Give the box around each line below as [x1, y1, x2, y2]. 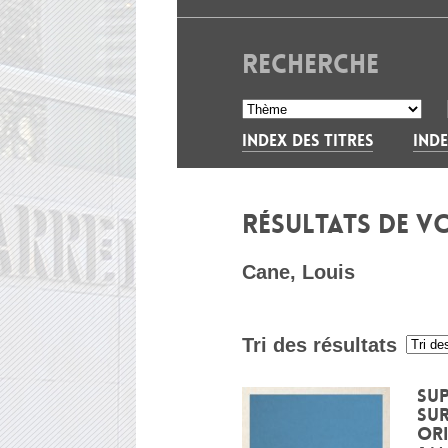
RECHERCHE [242, 48, 379, 81]
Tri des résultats [242, 334, 397, 356]
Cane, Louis [242, 261, 355, 283]
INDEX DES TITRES [242, 130, 373, 151]
